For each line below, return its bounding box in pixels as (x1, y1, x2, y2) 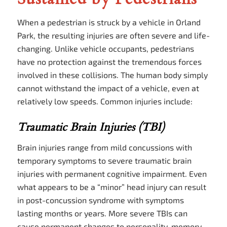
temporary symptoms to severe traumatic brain (17, 155, 192, 165)
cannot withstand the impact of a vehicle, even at (17, 83, 199, 93)
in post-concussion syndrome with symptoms (17, 195, 184, 205)
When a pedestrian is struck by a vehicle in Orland (17, 17, 201, 27)
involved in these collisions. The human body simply (17, 69, 208, 80)
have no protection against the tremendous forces (17, 56, 202, 66)
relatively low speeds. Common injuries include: (17, 96, 193, 106)
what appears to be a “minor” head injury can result (17, 181, 206, 192)
